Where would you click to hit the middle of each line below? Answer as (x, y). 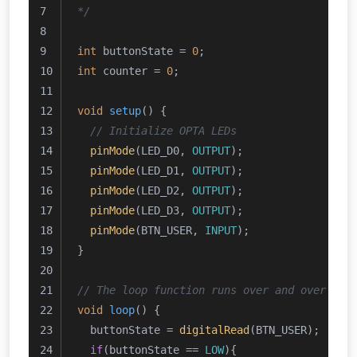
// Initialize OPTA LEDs (163, 131)
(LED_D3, (163, 210)
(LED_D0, (163, 151)
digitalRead (214, 330)
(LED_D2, (163, 190)
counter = (131, 71)
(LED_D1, (163, 171)
